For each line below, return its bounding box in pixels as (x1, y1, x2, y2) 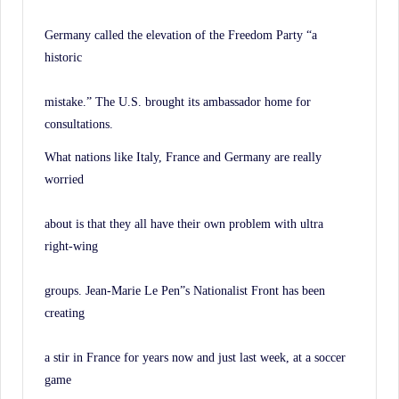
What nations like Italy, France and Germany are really (45, 149, 322, 164)
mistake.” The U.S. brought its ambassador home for (45, 94, 311, 109)
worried (45, 171, 84, 186)
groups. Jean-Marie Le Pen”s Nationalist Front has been (45, 282, 325, 297)
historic (45, 49, 82, 64)
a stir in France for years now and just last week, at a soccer (45, 349, 346, 364)
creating (45, 305, 85, 320)
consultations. (45, 116, 113, 131)
